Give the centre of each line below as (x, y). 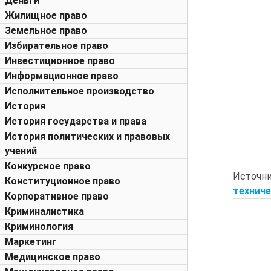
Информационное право (62, 76)
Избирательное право (57, 46)
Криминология (39, 227)
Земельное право (46, 31)
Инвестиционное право (60, 61)
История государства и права (76, 121)
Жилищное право (46, 15)
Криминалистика (44, 211)
